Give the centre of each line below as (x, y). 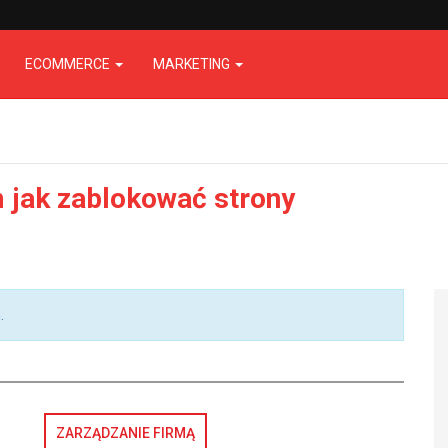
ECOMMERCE (69, 64)
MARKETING (193, 64)
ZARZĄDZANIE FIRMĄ (125, 433)
